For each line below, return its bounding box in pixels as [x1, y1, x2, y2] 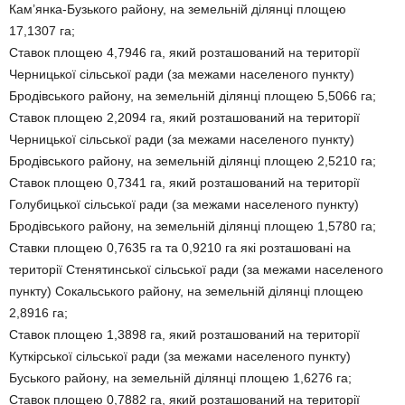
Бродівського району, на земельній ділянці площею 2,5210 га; [9, 154, 376, 168]
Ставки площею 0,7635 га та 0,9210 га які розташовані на [9, 240, 351, 255]
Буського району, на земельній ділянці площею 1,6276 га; [9, 371, 352, 385]
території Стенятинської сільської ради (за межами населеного [9, 262, 383, 277]
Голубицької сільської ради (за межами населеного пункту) [9, 197, 359, 212]
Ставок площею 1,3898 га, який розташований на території [9, 327, 360, 342]
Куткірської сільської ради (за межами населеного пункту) [9, 349, 351, 363]
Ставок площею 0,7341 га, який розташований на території [9, 175, 360, 190]
